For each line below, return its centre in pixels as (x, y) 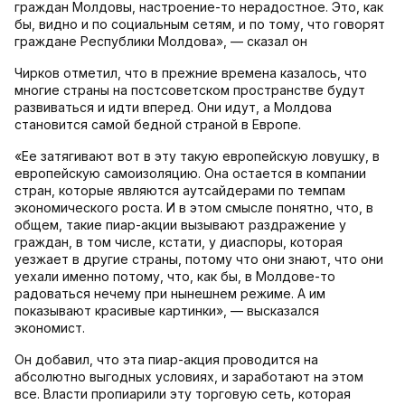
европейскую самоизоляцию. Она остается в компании (190, 174)
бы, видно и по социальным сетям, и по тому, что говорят (200, 24)
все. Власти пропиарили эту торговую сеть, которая (183, 394)
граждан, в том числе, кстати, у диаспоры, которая (179, 242)
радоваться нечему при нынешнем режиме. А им (170, 294)
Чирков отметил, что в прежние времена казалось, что (191, 73)
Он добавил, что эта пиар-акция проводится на (166, 360)
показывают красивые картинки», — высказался (167, 311)
